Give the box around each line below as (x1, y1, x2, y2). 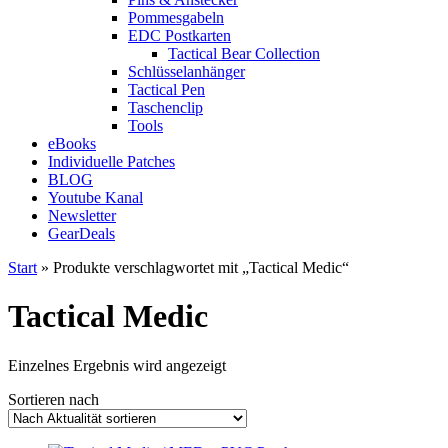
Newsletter (48, 207, 116, 224)
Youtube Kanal (48, 189, 143, 206)
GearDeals (48, 225, 115, 242)
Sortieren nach (8, 390, 99, 408)
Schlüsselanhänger (128, 63, 245, 80)
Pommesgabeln (128, 9, 224, 26)
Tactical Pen (128, 81, 205, 98)
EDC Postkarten (128, 27, 231, 44)
